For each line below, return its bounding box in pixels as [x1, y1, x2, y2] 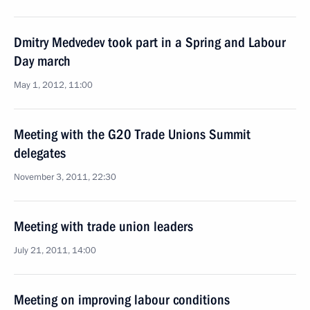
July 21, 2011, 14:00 [14, 244, 96, 257]
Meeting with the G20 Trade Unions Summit [14, 126, 250, 143]
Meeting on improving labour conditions [14, 291, 230, 308]
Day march [14, 53, 71, 69]
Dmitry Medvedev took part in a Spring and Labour [14, 34, 286, 51]
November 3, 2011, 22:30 [14, 171, 116, 183]
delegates [14, 145, 66, 161]
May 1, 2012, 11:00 [14, 79, 93, 91]
